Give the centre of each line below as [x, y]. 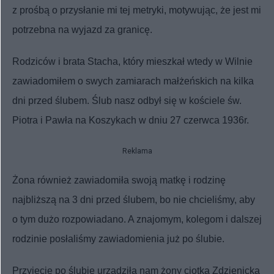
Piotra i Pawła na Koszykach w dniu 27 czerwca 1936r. [131, 120]
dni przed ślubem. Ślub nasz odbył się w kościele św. [127, 100]
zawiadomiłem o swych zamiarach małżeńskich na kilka [133, 81]
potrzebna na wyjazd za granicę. [82, 29]
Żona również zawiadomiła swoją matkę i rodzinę [119, 180]
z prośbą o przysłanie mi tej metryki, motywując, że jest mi [137, 10]
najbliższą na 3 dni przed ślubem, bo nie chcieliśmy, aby [134, 199]
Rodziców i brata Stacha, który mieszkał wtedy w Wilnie [132, 61]
